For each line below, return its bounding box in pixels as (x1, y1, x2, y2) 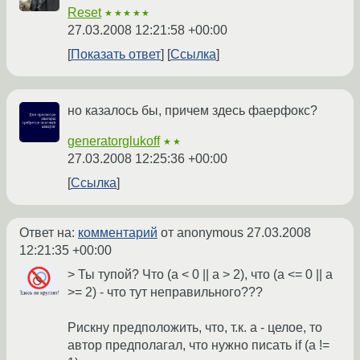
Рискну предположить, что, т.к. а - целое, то (67, 321, 322, 335)
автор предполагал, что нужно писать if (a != (67, 338, 329, 353)
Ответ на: (19, 226, 78, 240)
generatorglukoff (67, 134, 160, 149)
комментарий (78, 226, 157, 240)
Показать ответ (71, 47, 161, 62)
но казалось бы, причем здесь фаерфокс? (67, 104, 317, 118)
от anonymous (157, 226, 247, 240)
